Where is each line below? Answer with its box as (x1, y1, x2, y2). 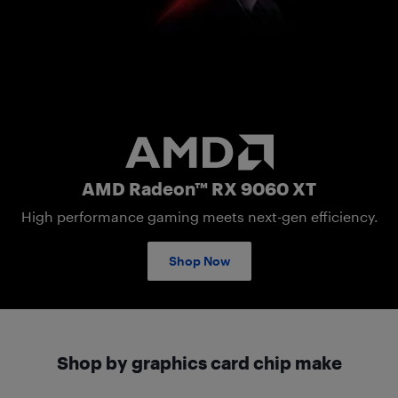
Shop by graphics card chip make (56, 352, 342, 373)
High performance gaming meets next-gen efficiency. (20, 208, 378, 225)
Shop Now (168, 253, 230, 268)
